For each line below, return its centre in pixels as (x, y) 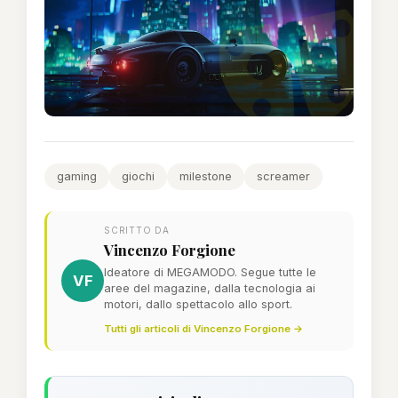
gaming (77, 176)
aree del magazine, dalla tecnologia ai (210, 288)
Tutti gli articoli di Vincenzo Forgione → (203, 328)
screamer (283, 176)
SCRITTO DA (137, 230)
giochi (138, 176)
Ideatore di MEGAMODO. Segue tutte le (210, 272)
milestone (206, 176)
